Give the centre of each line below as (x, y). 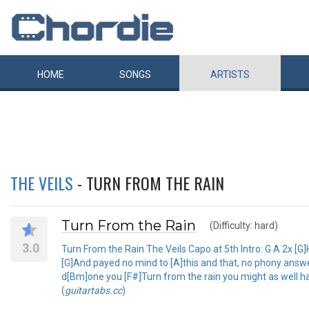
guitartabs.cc (93, 290)
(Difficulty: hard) (244, 226)
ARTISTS (230, 74)
